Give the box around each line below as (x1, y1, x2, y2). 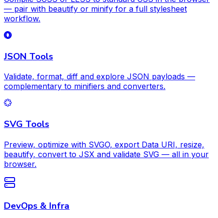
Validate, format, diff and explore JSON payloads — (4, 72, 195, 82)
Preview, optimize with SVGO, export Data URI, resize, (4, 139, 204, 149)
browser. (4, 159, 36, 169)
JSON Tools (4, 50, 53, 63)
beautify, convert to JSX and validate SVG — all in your (4, 149, 209, 159)
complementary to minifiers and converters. (4, 81, 165, 91)
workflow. (4, 14, 40, 24)
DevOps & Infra (4, 199, 70, 212)
